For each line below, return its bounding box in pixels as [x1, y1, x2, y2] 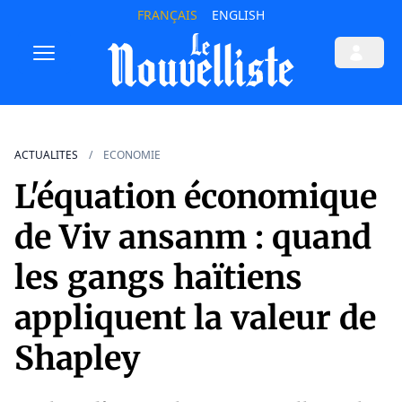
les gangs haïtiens [14, 258, 302, 299]
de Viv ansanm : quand [14, 217, 371, 258]
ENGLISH [211, 6, 265, 23]
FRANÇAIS [136, 6, 197, 23]
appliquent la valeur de [14, 298, 376, 339]
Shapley [14, 338, 140, 380]
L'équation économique [14, 177, 377, 218]
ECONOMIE [103, 147, 161, 163]
